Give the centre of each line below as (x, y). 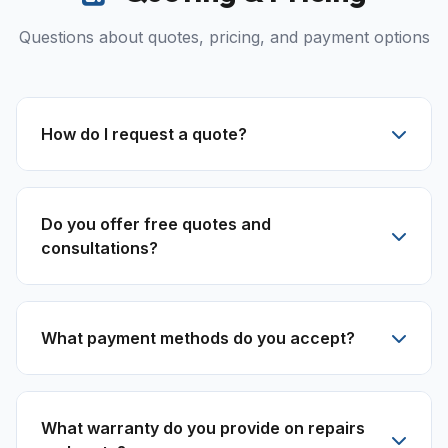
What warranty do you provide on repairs (203, 428)
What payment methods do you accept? (198, 338)
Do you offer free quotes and (156, 224)
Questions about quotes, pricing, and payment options (224, 37)
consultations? (99, 248)
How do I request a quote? (144, 134)
